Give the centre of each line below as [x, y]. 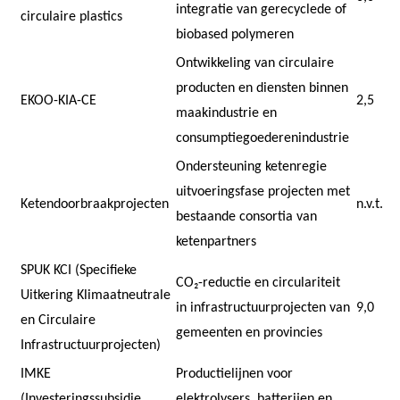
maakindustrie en [226, 113]
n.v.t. [371, 204]
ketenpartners [218, 242]
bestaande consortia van [246, 217]
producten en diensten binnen [262, 88]
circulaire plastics [73, 17]
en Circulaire [58, 320]
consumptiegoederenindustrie [264, 138]
